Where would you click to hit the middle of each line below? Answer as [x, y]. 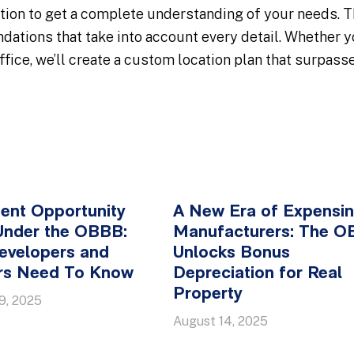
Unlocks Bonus [232, 253]
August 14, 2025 [220, 321]
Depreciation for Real [258, 274]
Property [208, 294]
